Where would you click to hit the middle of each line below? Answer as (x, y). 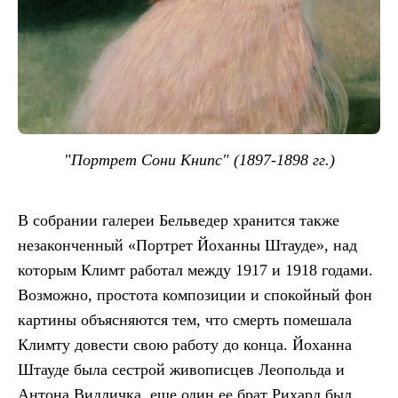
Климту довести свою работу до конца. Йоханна (185, 344)
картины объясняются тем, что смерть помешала (185, 319)
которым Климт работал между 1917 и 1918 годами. (195, 270)
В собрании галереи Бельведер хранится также (179, 220)
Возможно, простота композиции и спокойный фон (195, 295)
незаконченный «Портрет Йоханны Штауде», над (187, 245)
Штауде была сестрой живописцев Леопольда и (181, 369)
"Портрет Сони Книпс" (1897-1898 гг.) (199, 159)
